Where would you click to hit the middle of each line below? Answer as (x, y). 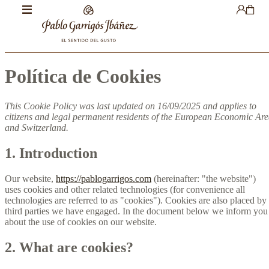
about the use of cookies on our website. (81, 222)
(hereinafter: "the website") (204, 178)
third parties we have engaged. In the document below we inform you (136, 211)
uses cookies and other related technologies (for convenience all (125, 189)
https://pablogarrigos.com (104, 178)
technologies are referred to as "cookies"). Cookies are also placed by (136, 200)
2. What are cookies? (69, 247)
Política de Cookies (83, 77)
